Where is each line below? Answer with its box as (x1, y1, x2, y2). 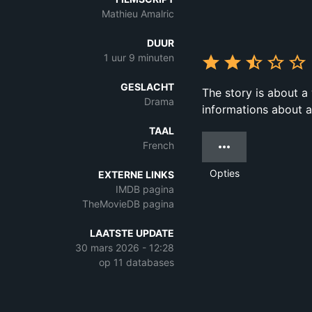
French (143, 139, 174, 151)
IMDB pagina (116, 183, 174, 195)
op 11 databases (99, 256, 174, 268)
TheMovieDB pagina (82, 198, 174, 210)
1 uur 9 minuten (104, 52, 174, 63)
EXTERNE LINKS (98, 169, 174, 180)
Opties (209, 167, 240, 179)
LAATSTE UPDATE (90, 227, 174, 239)
